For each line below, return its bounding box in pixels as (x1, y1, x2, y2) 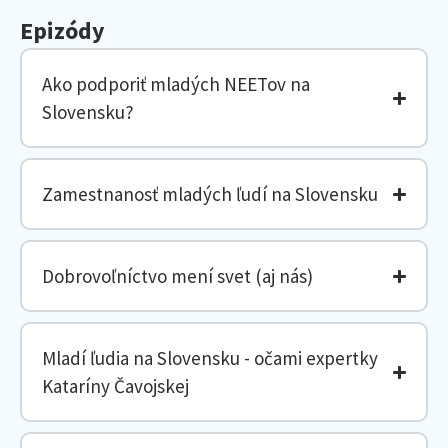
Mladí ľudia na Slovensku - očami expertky (42, 346, 378, 370)
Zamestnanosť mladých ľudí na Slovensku (42, 182, 378, 206)
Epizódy (20, 15, 105, 46)
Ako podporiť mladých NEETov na (42, 72, 310, 96)
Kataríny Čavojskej (42, 374, 189, 398)
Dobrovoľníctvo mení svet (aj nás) (42, 264, 313, 288)
